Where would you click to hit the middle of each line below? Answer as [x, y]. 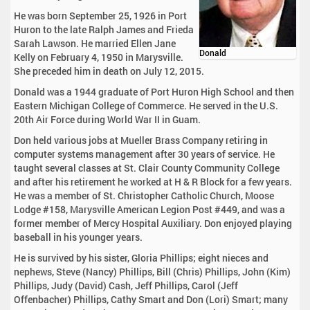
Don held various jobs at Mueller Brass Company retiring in [141, 140]
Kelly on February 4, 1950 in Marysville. [99, 57]
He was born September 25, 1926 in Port [100, 16]
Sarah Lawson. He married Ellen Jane [95, 44]
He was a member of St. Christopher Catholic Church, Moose [144, 196]
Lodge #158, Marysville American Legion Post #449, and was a [149, 210]
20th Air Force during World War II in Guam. [107, 120]
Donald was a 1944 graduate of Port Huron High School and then [154, 92]
